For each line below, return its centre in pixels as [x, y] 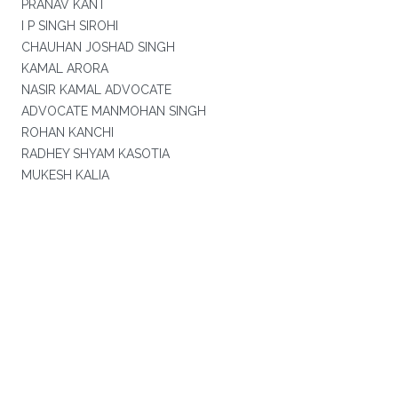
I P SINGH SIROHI [69, 26]
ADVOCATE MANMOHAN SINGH [113, 111]
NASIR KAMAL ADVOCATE [96, 90]
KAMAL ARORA [64, 68]
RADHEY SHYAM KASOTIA [95, 154]
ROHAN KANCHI [67, 132]
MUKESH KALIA [65, 175]
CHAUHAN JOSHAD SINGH [98, 47]
